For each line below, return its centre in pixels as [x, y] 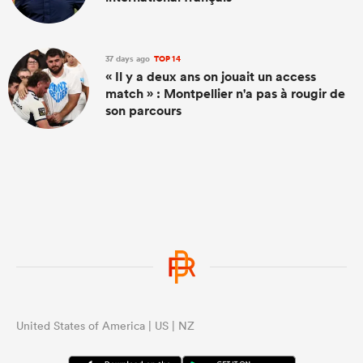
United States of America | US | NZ [105, 326]
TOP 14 [166, 59]
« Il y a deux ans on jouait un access [211, 77]
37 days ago [129, 59]
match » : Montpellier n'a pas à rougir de [225, 94]
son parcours [143, 111]
